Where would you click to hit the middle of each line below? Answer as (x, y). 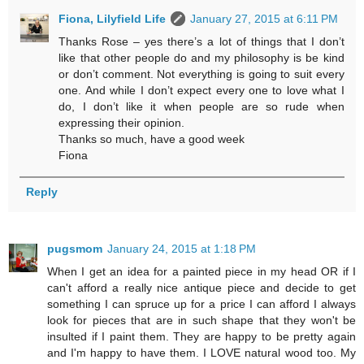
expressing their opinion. (122, 123)
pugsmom (75, 249)
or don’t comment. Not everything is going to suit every (201, 74)
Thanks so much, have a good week (152, 139)
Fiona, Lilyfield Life (113, 19)
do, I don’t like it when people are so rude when (201, 107)
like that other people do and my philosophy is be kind (201, 58)
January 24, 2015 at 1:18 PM (182, 249)
